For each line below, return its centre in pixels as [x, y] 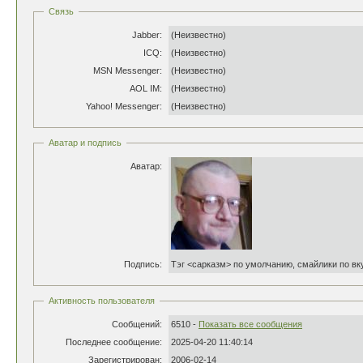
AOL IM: [146, 88]
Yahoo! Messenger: [124, 106]
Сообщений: [137, 324]
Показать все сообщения [250, 324]
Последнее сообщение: [114, 342]
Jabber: [147, 35]
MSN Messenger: [128, 70]
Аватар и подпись [85, 143]
